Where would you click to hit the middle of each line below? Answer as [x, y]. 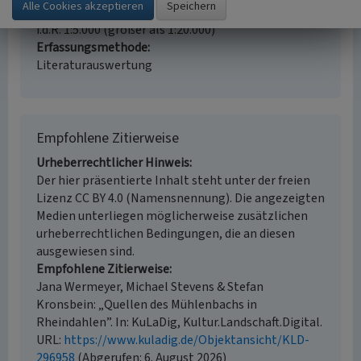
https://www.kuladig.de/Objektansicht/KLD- [187, 340]
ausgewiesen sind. [85, 251]
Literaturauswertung [94, 65]
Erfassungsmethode [92, 48]
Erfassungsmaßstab [92, 12]
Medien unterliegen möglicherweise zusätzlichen [172, 216]
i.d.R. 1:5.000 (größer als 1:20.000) [126, 30]
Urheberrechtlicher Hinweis [113, 163]
